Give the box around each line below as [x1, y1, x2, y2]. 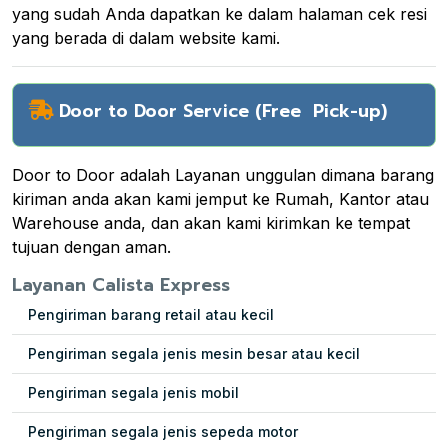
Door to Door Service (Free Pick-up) [59, 97, 387, 124]
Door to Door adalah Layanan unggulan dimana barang [12, 164, 434, 185]
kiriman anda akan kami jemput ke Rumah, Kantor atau [12, 188, 429, 209]
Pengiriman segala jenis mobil [28, 383, 239, 401]
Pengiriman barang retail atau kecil [28, 305, 274, 323]
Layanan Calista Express [12, 271, 230, 298]
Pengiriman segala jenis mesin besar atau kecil [28, 344, 360, 362]
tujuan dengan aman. [12, 236, 171, 257]
